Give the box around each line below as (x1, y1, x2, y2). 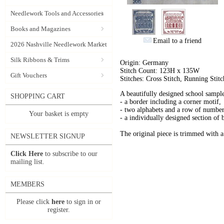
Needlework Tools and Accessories (10, 9, 103, 17)
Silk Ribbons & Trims (10, 56, 69, 63)
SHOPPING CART (10, 92, 65, 100)
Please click (16, 198, 51, 205)
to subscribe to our (43, 150, 97, 157)
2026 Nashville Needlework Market (10, 40, 107, 48)
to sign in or (64, 198, 101, 205)
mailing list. (10, 158, 44, 165)
